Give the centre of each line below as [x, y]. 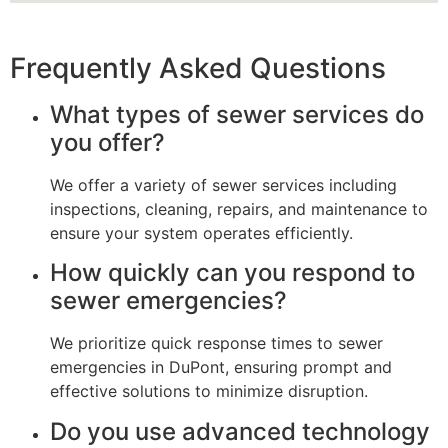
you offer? [107, 142]
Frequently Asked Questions [198, 67]
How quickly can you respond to [232, 273]
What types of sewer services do [237, 114]
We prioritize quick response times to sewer [216, 343]
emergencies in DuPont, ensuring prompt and [221, 367]
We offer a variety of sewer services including [223, 184]
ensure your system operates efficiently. [201, 232]
